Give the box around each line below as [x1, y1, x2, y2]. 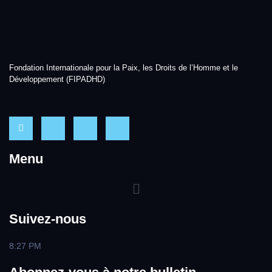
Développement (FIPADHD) [9, 74, 105, 84]
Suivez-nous [9, 211, 86, 227]
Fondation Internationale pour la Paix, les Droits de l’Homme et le [9, 63, 238, 72]
